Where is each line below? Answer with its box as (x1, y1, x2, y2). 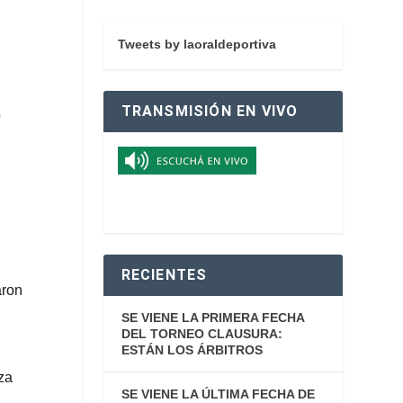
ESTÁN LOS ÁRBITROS (121, 342, 263, 357)
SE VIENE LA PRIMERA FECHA (121, 309, 304, 325)
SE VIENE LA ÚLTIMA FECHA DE (121, 386, 315, 401)
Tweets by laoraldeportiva (117, 36, 276, 51)
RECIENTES (121, 265, 208, 283)
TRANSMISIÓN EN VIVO (121, 102, 299, 120)
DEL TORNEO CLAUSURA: (121, 326, 282, 341)
